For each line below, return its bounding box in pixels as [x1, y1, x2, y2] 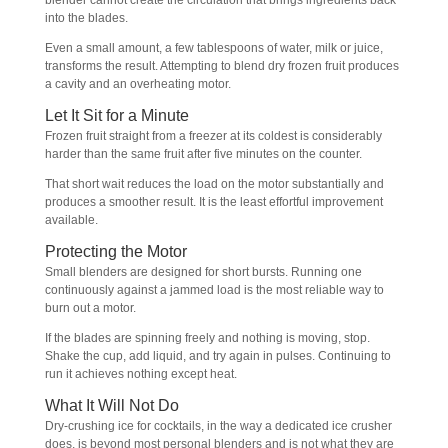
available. [44, 213, 98, 227]
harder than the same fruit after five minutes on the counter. [44, 147, 362, 161]
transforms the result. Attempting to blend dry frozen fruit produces [44, 59, 399, 73]
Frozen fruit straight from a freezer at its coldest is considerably [44, 129, 382, 143]
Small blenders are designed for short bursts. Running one [44, 265, 362, 279]
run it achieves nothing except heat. [44, 367, 237, 381]
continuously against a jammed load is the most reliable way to [44, 283, 384, 297]
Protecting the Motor [44, 243, 187, 260]
